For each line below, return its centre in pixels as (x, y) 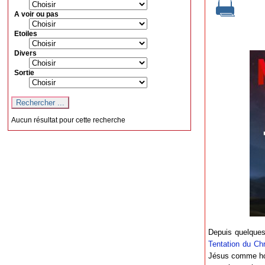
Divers (26, 53)
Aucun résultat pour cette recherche (69, 120)
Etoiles (26, 33)
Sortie (25, 72)
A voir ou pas (37, 14)
